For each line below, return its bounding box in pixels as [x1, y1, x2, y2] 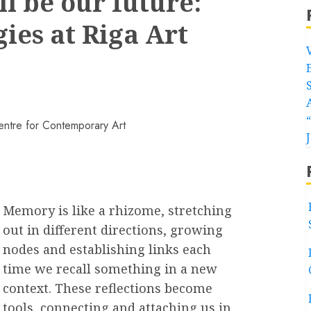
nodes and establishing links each [3, 241, 211, 258]
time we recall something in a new [3, 260, 217, 277]
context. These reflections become [3, 280, 212, 296]
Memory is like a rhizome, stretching [3, 202, 232, 219]
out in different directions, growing [3, 221, 223, 238]
